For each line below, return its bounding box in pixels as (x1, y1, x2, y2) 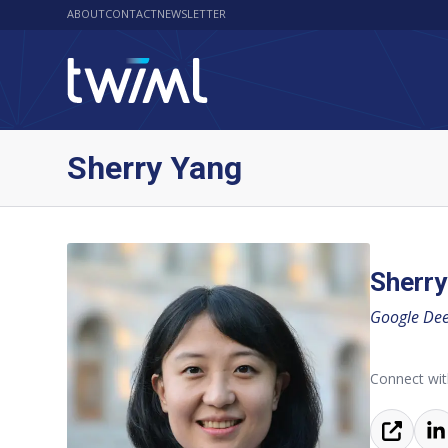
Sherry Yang (67, 149, 243, 187)
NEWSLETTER (157, 6, 227, 21)
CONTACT (105, 6, 158, 21)
